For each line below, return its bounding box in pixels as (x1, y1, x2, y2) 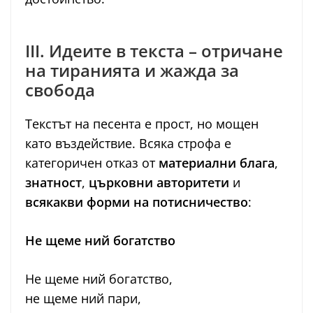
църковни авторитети (89, 174, 229, 191)
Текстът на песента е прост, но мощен (25, 115, 259, 133)
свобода (25, 78, 95, 102)
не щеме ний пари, (25, 290, 141, 307)
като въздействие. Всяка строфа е (25, 135, 231, 152)
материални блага (159, 154, 275, 172)
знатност (25, 174, 82, 191)
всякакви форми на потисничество (25, 194, 248, 211)
